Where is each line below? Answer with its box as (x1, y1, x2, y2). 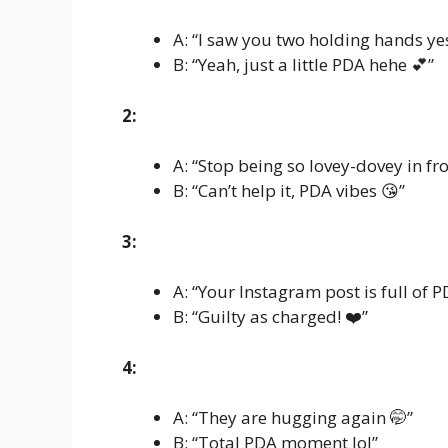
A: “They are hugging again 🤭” (173, 406, 413, 430)
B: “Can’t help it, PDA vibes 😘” (173, 179, 405, 203)
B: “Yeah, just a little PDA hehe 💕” (173, 53, 434, 77)
